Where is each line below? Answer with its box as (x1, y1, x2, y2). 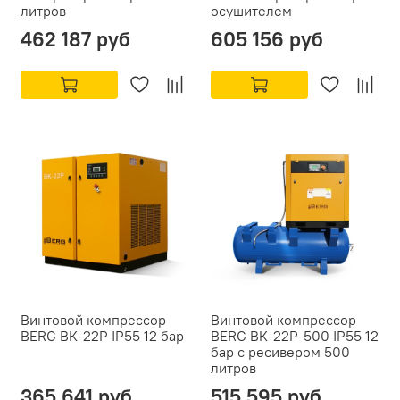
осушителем (211, 2, 292, 21)
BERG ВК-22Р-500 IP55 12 (211, 327, 379, 346)
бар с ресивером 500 (211, 343, 350, 362)
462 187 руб (21, 26, 130, 53)
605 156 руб (211, 26, 323, 53)
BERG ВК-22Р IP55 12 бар (21, 327, 184, 346)
